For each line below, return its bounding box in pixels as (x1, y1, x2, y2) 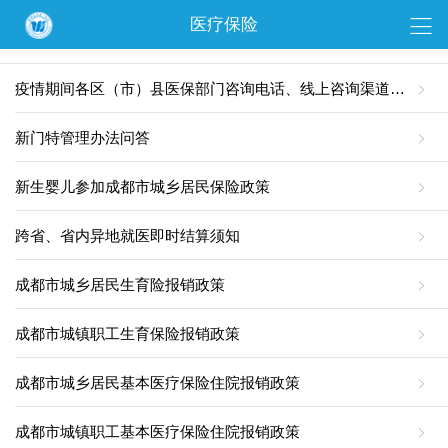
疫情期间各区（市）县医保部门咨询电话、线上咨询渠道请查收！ (390, 80, 405, 97)
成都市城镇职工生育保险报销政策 (15, 325, 240, 342)
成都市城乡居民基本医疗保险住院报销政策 (15, 374, 300, 391)
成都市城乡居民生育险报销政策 (15, 276, 225, 293)
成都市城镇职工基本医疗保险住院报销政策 (15, 423, 300, 440)
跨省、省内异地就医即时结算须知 (15, 227, 240, 244)
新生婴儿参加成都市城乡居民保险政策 (15, 178, 270, 195)
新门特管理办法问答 (15, 129, 150, 146)
